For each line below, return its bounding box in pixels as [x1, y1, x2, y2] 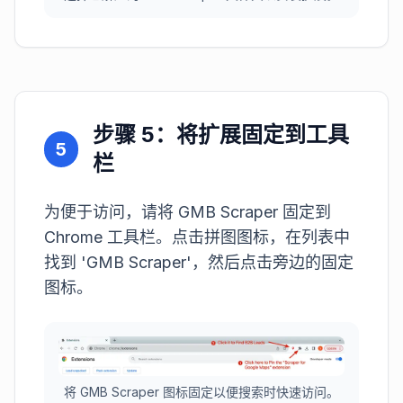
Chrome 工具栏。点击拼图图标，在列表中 [44, 227, 350, 246]
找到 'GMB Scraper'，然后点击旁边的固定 [44, 252, 354, 272]
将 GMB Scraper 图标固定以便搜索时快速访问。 [64, 383, 339, 399]
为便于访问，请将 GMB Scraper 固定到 [44, 201, 331, 221]
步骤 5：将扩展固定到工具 [93, 121, 350, 148]
